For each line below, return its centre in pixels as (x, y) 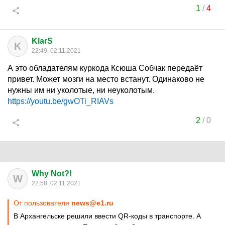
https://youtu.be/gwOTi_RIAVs (61, 101)
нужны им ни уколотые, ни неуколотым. (81, 90)
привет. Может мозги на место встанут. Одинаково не (106, 79)
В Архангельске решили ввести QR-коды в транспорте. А (107, 216)
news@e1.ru (92, 203)
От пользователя (42, 203)
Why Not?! (52, 174)
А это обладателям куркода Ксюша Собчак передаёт (105, 68)
